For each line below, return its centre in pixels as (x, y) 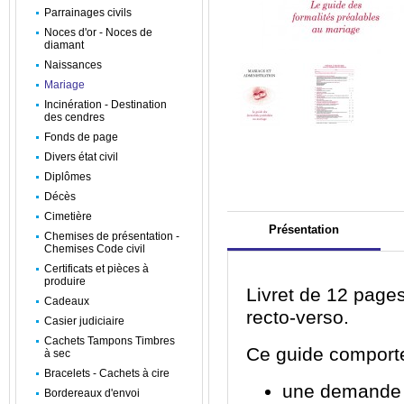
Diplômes (68, 177)
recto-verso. (298, 317)
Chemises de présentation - (112, 236)
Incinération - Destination (106, 105)
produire (65, 281)
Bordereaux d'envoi (92, 393)
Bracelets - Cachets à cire (107, 373)
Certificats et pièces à (96, 269)
